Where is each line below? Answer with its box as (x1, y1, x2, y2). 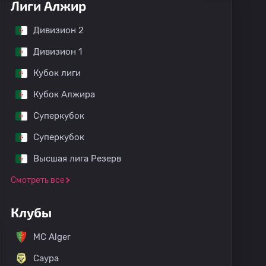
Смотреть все (11, 175, 65, 185)
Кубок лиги (33, 68, 81, 78)
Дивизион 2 (33, 25, 84, 36)
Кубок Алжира (33, 89, 95, 100)
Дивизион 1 (33, 46, 82, 57)
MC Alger (33, 232, 71, 242)
